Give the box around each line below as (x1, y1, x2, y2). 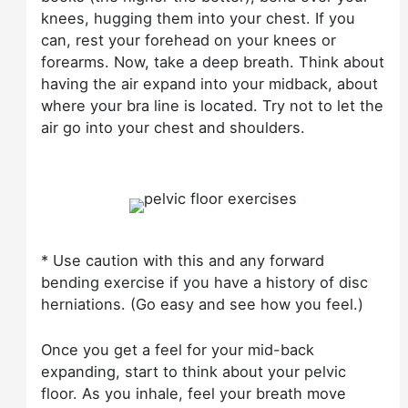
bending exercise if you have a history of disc (41, 273, 369, 292)
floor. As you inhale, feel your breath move (41, 384, 347, 403)
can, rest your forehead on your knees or (41, 30, 337, 49)
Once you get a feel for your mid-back (41, 341, 315, 360)
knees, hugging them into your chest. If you (41, 8, 356, 27)
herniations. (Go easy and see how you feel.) (41, 295, 364, 314)
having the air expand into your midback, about (41, 74, 379, 93)
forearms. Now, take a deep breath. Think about (41, 52, 385, 71)
